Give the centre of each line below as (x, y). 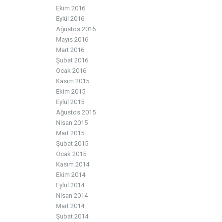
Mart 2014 (70, 206)
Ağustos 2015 (76, 112)
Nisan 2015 (72, 123)
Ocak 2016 (71, 71)
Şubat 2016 (72, 60)
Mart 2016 (70, 50)
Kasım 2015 (73, 81)
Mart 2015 (70, 133)
